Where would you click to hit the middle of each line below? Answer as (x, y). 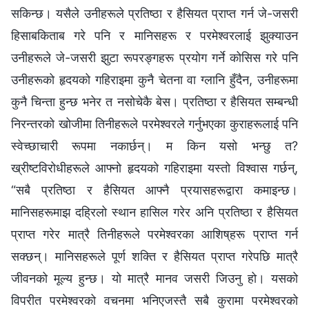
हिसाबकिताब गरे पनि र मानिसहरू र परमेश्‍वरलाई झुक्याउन (154, 36)
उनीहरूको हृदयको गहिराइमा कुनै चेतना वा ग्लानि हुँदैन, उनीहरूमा (154, 80)
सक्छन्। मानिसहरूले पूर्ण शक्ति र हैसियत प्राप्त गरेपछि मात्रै (154, 257)
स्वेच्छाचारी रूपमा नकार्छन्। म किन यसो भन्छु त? (154, 146)
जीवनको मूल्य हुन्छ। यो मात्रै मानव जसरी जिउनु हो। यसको (154, 279)
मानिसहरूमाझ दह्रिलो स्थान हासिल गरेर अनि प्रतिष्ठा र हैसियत (154, 212)
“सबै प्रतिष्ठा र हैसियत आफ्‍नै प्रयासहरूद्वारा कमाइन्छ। (154, 190)
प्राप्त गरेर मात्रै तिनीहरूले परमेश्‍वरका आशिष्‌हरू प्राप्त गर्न (154, 235)
